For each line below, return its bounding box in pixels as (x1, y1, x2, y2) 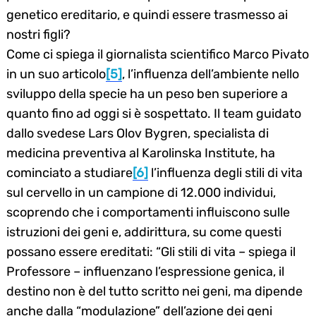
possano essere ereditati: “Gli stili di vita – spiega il (6, 243, 296, 260)
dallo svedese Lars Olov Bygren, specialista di (6, 125, 269, 141)
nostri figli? (6, 26, 71, 42)
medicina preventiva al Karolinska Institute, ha (6, 145, 275, 161)
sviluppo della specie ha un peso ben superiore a (6, 85, 288, 102)
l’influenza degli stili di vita (148, 164, 303, 181)
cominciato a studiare (6, 164, 133, 181)
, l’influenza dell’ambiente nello (122, 66, 299, 82)
